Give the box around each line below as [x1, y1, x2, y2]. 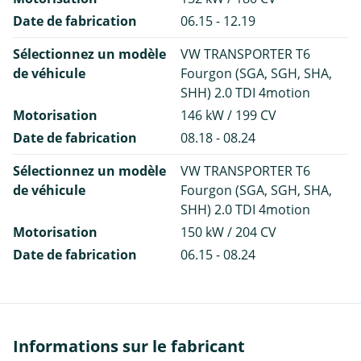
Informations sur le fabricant [13, 334, 245, 357]
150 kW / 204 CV [180, 222, 276, 241]
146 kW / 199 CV [180, 106, 276, 124]
